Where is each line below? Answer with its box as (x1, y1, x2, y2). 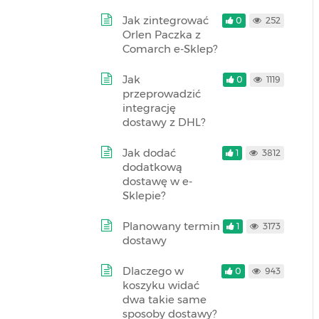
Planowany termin (122, 219, 220, 233)
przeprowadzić (122, 87, 201, 100)
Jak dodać (122, 146, 176, 159)
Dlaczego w (122, 264, 184, 278)
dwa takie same (122, 293, 206, 306)
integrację (122, 101, 176, 115)
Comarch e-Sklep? (122, 42, 217, 56)
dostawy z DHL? (122, 115, 205, 129)
